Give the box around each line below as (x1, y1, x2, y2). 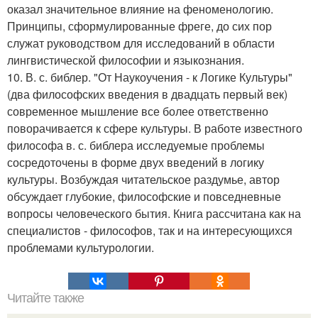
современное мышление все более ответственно (7, 103, 268, 120)
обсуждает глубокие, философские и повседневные (7, 188, 281, 205)
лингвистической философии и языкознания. (7, 52, 244, 69)
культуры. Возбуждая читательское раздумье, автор (7, 171, 280, 188)
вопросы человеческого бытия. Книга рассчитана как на (7, 205, 301, 222)
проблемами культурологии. (7, 239, 154, 256)
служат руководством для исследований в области (7, 35, 275, 52)
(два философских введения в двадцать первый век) (7, 86, 287, 103)
